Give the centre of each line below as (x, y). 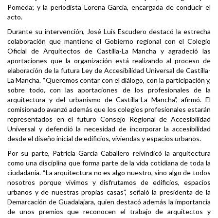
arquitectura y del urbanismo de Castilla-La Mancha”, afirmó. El (109, 100)
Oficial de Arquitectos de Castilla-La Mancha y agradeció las (109, 51)
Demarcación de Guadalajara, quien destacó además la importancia (109, 202)
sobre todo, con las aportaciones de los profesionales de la (109, 90)
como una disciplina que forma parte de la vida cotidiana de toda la (109, 163)
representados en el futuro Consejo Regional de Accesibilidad (109, 119)
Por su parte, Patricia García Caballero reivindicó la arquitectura (109, 153)
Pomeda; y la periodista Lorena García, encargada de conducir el (109, 7)
